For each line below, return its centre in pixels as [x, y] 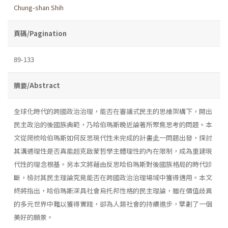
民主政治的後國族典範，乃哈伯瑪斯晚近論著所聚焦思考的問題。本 [113, 124]
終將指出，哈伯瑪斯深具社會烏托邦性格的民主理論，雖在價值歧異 [113, 190]
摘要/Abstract [37, 85]
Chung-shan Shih [39, 7]
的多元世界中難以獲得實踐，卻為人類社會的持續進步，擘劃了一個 [113, 204]
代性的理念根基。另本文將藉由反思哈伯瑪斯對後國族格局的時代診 [113, 164]
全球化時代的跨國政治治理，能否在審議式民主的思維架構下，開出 [113, 111]
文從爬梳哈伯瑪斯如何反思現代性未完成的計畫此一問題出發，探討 [113, 137]
